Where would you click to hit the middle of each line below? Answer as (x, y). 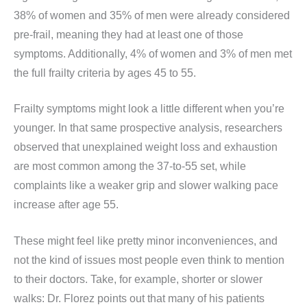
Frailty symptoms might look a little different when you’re (149, 109)
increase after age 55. (66, 205)
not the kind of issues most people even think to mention (149, 260)
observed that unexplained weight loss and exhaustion (146, 147)
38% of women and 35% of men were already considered (152, 15)
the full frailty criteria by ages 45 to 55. (105, 73)
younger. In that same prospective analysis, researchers (148, 128)
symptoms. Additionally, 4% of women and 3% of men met (153, 53)
